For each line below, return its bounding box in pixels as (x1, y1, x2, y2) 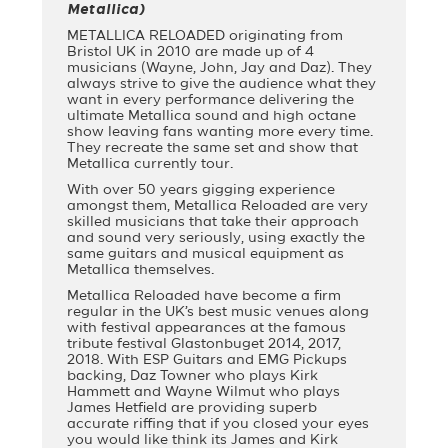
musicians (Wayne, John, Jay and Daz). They (67, 62, 373, 75)
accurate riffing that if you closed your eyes (67, 418, 370, 431)
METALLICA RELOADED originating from (67, 30, 344, 43)
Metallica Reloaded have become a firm (67, 290, 342, 303)
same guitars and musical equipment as (67, 248, 345, 261)
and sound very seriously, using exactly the (67, 232, 366, 245)
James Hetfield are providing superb (67, 402, 318, 415)
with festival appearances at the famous (67, 322, 347, 335)
